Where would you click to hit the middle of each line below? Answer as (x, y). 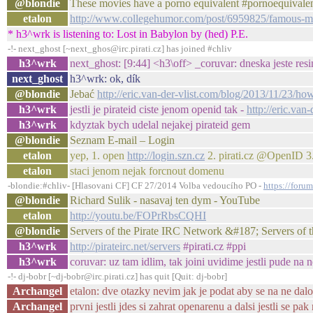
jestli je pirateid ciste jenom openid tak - (158, 109)
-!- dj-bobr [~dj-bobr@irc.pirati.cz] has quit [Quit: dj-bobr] (117, 276)
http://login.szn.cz (166, 155)
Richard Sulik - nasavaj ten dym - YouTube (165, 200)
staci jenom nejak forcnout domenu (147, 171)
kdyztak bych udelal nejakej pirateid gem (160, 125)
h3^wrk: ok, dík (105, 79)
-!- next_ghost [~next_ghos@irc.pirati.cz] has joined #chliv (120, 49)
